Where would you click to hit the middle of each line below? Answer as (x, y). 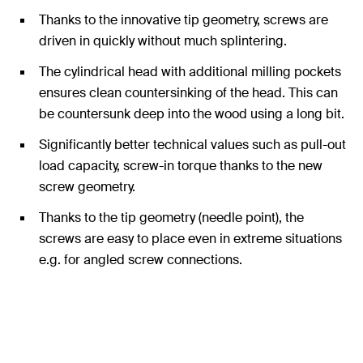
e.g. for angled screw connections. (141, 260)
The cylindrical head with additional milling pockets (190, 72)
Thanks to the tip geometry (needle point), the (171, 218)
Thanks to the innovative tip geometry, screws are (184, 20)
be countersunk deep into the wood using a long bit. (192, 114)
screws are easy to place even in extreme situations (190, 239)
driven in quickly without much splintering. (163, 41)
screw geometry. (87, 187)
